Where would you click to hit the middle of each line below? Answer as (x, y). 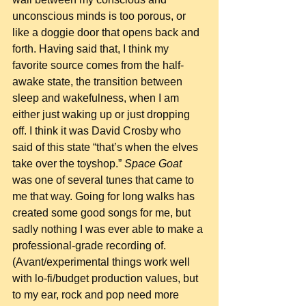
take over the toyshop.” (68, 163)
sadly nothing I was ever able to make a (109, 229)
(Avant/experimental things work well (102, 262)
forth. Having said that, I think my (92, 48)
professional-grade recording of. (92, 245)
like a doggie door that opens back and (107, 32)
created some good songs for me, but (103, 212)
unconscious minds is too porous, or (100, 16)
